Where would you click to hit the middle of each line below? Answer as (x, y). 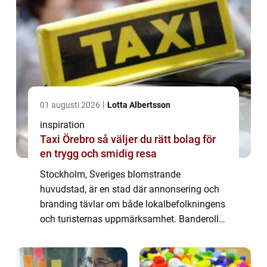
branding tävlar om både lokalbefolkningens (133, 204)
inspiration (62, 125)
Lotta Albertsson (139, 105)
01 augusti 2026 (71, 105)
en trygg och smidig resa (98, 153)
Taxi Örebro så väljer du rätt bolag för (69, 139)
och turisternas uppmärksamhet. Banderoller (133, 219)
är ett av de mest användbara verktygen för (130, 234)
